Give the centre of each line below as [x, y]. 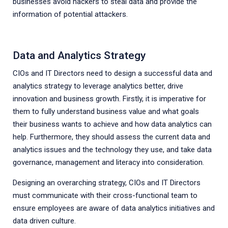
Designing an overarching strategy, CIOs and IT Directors [107, 183]
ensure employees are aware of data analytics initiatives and [114, 208]
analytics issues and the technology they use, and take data [112, 150]
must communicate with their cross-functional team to [105, 195]
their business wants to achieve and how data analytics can [112, 124]
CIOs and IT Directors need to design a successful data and [112, 73]
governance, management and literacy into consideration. [108, 162]
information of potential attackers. [70, 14]
